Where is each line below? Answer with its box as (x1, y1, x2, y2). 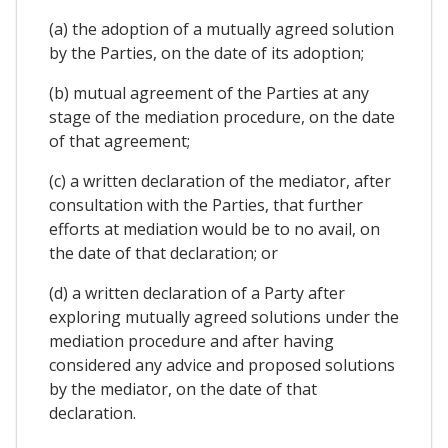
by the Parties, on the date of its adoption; (49, 41, 364, 64)
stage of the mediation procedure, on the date (49, 105, 395, 128)
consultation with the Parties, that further (49, 193, 363, 216)
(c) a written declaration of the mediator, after (49, 169, 391, 192)
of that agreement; (49, 129, 190, 152)
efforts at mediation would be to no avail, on (49, 217, 380, 240)
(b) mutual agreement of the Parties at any (49, 81, 369, 104)
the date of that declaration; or (49, 241, 278, 264)
